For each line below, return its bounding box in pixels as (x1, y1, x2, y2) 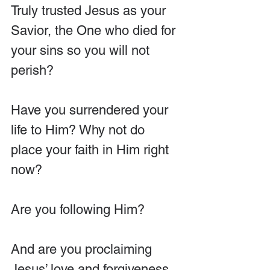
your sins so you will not (11, 42, 153, 58)
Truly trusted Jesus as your (11, 2, 169, 18)
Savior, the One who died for (11, 22, 179, 38)
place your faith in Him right (11, 142, 172, 157)
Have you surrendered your (11, 102, 172, 118)
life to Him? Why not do (11, 122, 148, 137)
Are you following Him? (11, 201, 145, 217)
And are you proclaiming (11, 241, 155, 257)
